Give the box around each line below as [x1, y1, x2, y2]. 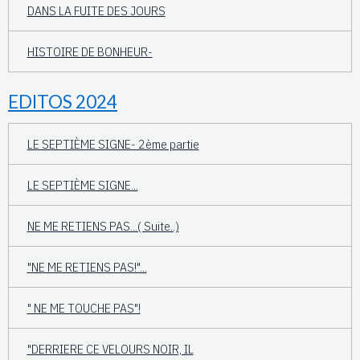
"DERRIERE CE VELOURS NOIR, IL [27, 340, 194, 357]
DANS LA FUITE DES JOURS [27, 2, 166, 18]
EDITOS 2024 [8, 91, 117, 113]
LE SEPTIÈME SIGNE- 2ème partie [27, 135, 199, 152]
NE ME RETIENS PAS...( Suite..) [27, 217, 179, 234]
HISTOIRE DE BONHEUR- [27, 43, 153, 59]
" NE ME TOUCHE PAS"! [27, 299, 141, 316]
